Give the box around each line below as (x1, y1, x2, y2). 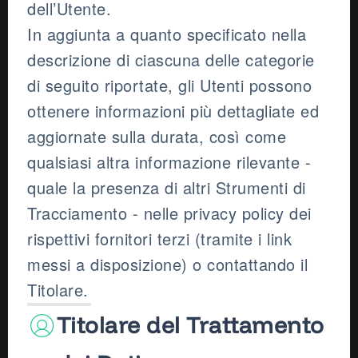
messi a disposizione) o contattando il (27, 253, 308, 276)
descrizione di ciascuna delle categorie (27, 48, 315, 72)
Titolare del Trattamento (56, 311, 324, 340)
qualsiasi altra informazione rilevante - (27, 150, 311, 174)
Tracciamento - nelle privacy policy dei (27, 201, 312, 225)
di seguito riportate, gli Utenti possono (27, 74, 312, 97)
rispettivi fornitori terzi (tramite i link (27, 227, 292, 251)
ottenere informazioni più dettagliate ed (27, 99, 319, 123)
